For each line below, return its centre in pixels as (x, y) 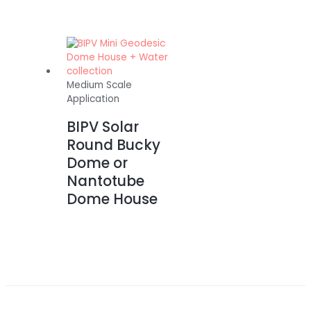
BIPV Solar (103, 127)
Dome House (112, 199)
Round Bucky (114, 145)
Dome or (98, 163)
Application (93, 99)
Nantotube (106, 181)
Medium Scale (100, 85)
